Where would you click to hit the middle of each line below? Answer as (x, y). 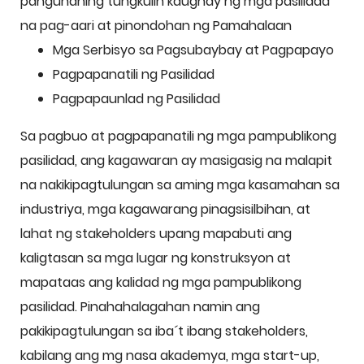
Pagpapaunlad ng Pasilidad (136, 99)
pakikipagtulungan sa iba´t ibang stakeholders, (164, 331)
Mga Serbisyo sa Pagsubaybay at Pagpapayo (193, 50)
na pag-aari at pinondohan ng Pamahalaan (156, 26)
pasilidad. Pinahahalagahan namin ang (140, 307)
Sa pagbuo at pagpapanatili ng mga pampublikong (178, 136)
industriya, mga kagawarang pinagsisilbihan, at (165, 209)
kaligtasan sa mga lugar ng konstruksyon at (156, 258)
